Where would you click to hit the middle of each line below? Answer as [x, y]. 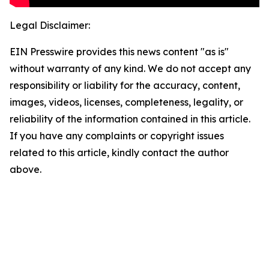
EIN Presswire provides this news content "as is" [119, 52]
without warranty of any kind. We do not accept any [130, 69]
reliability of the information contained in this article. [130, 119]
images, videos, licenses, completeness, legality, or [126, 102]
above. [26, 170]
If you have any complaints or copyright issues [117, 136]
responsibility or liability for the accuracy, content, [125, 86]
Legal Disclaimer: [50, 26]
